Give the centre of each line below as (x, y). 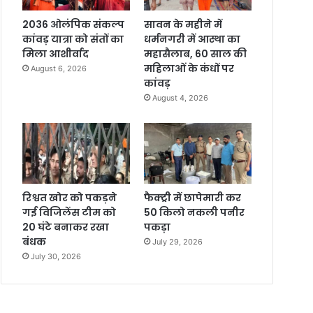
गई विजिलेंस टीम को (70, 212)
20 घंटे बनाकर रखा (66, 227)
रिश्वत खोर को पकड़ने (70, 197)
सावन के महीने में (183, 24)
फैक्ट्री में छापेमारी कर (192, 197)
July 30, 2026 (56, 256)
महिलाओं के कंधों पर (189, 68)
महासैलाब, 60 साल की (195, 53)
